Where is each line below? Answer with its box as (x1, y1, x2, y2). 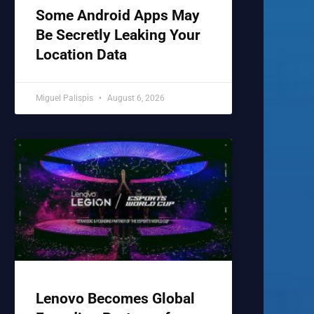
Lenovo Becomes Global (35, 289, 195, 307)
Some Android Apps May (35, 7, 200, 25)
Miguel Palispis (35, 93, 95, 104)
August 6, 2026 (104, 93, 165, 104)
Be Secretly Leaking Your (35, 27, 200, 44)
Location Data (35, 46, 130, 64)
